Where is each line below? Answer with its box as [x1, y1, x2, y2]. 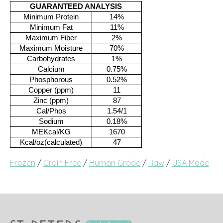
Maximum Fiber [25, 33, 77, 42]
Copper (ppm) [28, 86, 74, 94]
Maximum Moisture [19, 44, 83, 52]
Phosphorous [29, 75, 73, 84]
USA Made [172, 157, 209, 168]
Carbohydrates [27, 54, 75, 63]
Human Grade [89, 157, 140, 168]
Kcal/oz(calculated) [20, 138, 82, 146]
